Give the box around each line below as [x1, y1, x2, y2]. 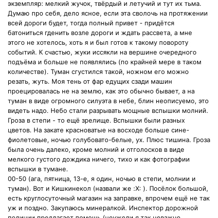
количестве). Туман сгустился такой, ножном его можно [8, 68, 189, 76]
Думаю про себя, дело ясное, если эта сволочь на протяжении [8, 9, 208, 18]
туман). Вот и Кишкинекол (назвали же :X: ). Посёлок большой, [8, 184, 208, 193]
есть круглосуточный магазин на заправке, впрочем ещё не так [8, 194, 210, 202]
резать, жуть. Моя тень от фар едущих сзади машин [8, 77, 172, 86]
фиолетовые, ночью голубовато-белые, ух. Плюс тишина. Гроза [8, 136, 210, 144]
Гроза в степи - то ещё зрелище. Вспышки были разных [8, 116, 185, 125]
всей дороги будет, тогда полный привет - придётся [8, 19, 174, 27]
